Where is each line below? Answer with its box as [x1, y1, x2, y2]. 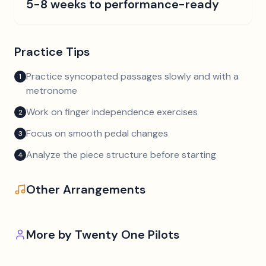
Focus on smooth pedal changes [26, 127, 168, 140]
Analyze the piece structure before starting [26, 148, 216, 161]
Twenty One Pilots [75, 227, 179, 242]
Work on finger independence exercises [26, 106, 198, 118]
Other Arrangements [26, 182, 145, 197]
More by [26, 227, 75, 242]
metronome [26, 84, 77, 97]
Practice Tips [14, 44, 90, 59]
